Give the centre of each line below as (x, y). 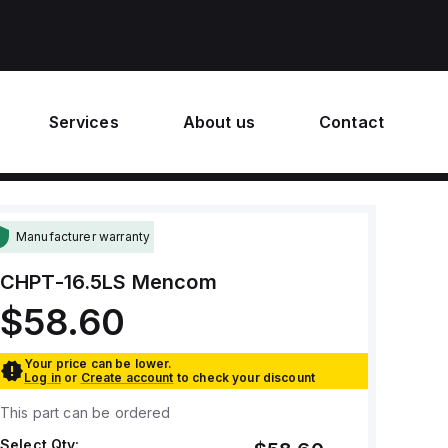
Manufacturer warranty (83, 236)
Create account (127, 377)
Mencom (174, 282)
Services (83, 122)
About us (218, 122)
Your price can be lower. (98, 363)
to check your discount (246, 377)
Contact (351, 122)
